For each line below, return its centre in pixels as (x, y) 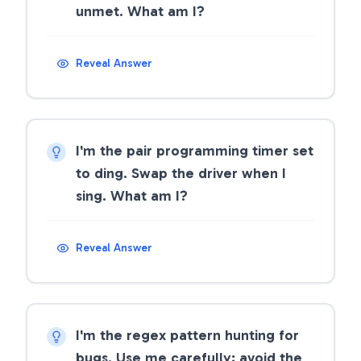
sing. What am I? (132, 196)
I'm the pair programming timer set (195, 151)
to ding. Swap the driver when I (181, 173)
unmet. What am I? (140, 11)
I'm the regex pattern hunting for (187, 335)
